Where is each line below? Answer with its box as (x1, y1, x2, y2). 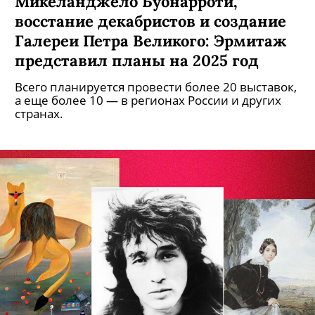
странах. (15, 105, 63, 122)
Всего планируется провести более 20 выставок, (15, 79, 297, 95)
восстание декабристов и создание (15, 11, 286, 31)
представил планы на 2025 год (15, 50, 259, 70)
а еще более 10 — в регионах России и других (15, 92, 281, 108)
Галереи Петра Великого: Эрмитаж (15, 30, 287, 51)
